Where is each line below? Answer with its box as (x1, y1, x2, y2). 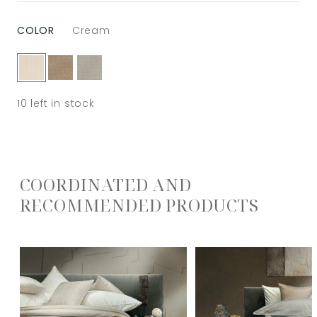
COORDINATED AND (19, 173, 192, 197)
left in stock (30, 96, 95, 111)
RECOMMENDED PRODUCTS (19, 193, 259, 217)
